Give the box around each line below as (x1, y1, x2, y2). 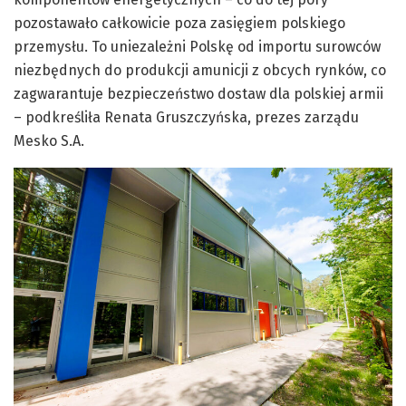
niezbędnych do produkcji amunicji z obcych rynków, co (14, 62, 386, 80)
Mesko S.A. (14, 132, 84, 150)
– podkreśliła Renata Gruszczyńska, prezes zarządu (14, 109, 359, 127)
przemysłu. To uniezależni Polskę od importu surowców (14, 38, 381, 56)
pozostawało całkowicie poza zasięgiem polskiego (14, 14, 345, 33)
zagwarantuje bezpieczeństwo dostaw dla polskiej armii (14, 85, 383, 103)
